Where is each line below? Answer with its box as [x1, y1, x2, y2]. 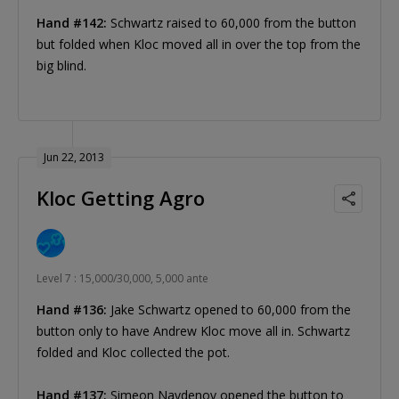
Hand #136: [37, 301, 107, 319]
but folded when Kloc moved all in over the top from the [37, 36, 361, 53]
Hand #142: [37, 14, 107, 32]
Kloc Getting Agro [37, 184, 205, 212]
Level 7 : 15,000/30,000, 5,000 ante [37, 271, 208, 287]
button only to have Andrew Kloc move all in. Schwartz [37, 322, 350, 340]
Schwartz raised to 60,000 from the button [107, 14, 356, 32]
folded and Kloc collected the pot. [37, 344, 230, 362]
